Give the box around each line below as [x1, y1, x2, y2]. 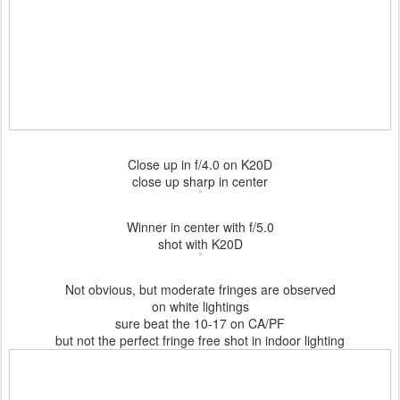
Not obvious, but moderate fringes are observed [64, 280, 336, 298]
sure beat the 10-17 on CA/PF [115, 314, 285, 332]
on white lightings [151, 297, 249, 315]
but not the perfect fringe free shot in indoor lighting [55, 331, 345, 349]
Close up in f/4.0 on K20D [128, 155, 272, 173]
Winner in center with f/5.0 [126, 218, 274, 236]
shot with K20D [157, 235, 243, 253]
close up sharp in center [132, 172, 268, 190]
